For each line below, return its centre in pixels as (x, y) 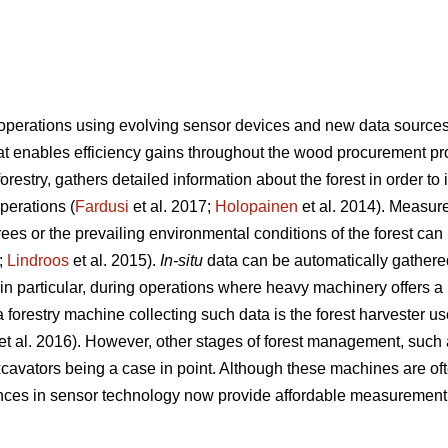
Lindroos (38, 261)
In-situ (181, 261)
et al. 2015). (114, 261)
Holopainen (256, 207)
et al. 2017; (172, 207)
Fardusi (102, 207)
